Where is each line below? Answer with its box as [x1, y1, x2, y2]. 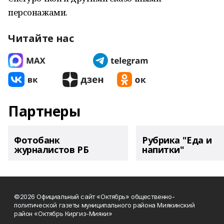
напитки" [142, 143, 184, 155]
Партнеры [8, 101, 80, 120]
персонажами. [8, 6, 67, 18]
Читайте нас [8, 31, 74, 45]
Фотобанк [14, 134, 60, 146]
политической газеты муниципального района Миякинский [14, 201, 195, 209]
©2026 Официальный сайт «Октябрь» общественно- [14, 192, 175, 200]
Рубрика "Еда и [142, 134, 212, 146]
